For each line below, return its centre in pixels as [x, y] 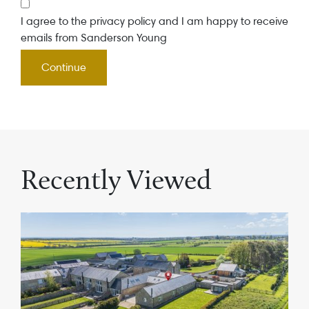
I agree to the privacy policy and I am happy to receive [154, 21]
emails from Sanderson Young [94, 38]
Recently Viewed [116, 179]
